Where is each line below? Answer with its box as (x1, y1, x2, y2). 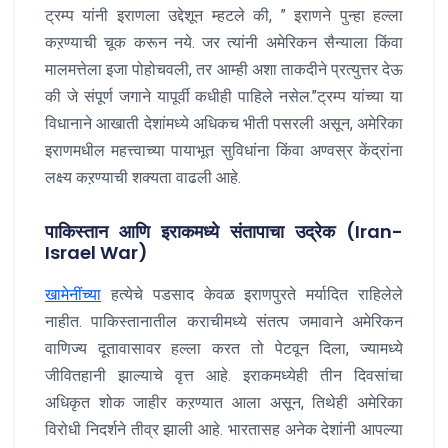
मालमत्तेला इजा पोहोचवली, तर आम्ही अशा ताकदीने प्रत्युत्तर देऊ (45, 59, 403, 79)
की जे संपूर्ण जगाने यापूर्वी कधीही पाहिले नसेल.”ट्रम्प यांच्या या (45, 86, 403, 106)
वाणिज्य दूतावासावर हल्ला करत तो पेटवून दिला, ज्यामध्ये (45, 338, 403, 358)
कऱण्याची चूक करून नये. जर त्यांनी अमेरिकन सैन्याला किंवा (45, 32, 403, 52)
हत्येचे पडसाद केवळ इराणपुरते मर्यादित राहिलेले (101, 284, 403, 304)
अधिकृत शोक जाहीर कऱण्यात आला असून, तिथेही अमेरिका (45, 392, 403, 412)
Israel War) (45, 239, 148, 265)
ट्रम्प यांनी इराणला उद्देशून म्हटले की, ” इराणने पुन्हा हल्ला (45, 5, 403, 25)
